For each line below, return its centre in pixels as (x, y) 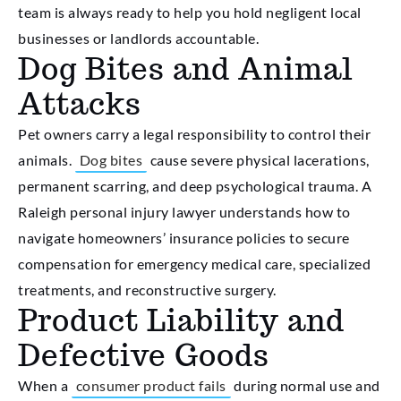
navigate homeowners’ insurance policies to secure (184, 238)
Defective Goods (144, 355)
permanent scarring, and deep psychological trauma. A (195, 186)
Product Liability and (181, 320)
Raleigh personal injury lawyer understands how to (184, 212)
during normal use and (305, 386)
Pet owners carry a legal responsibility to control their (194, 134)
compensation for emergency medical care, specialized (194, 264)
